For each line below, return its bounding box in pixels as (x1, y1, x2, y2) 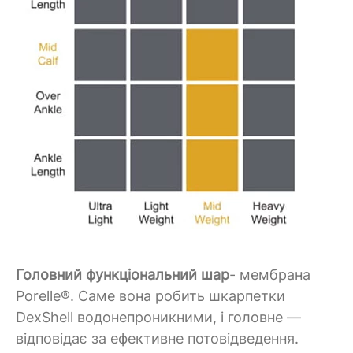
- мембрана (229, 266, 310, 283)
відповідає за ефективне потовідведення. (16, 329, 299, 347)
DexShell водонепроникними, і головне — (16, 308, 301, 325)
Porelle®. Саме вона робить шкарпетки (16, 287, 285, 304)
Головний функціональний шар (16, 266, 229, 283)
